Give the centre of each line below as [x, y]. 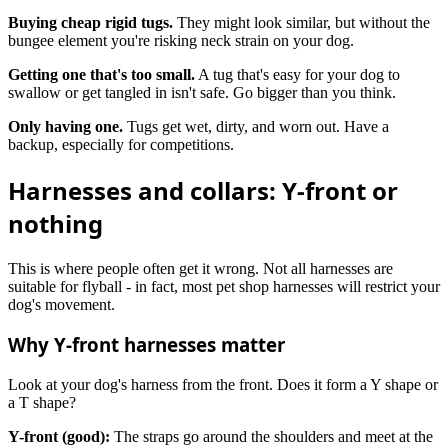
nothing [55, 223]
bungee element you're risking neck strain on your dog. [181, 40]
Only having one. [65, 126]
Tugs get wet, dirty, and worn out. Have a [256, 126]
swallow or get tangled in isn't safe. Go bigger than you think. [202, 92]
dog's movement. [61, 304]
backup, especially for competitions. [121, 144]
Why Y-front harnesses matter [146, 345]
